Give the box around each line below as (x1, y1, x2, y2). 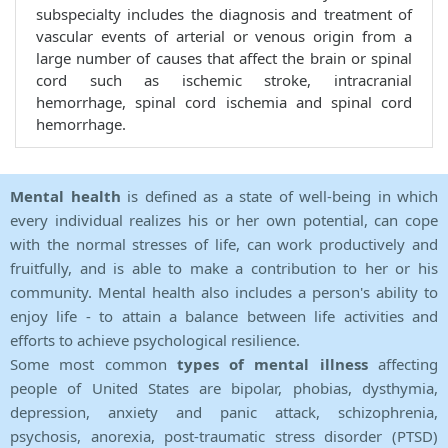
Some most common (10, 354, 177, 375)
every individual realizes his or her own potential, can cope (10, 210, 438, 231)
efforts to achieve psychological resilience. (10, 330, 300, 351)
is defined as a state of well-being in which (127, 186, 438, 207)
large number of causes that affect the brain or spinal (36, 48, 412, 69)
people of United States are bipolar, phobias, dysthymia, (10, 378, 438, 399)
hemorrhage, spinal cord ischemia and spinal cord (36, 92, 412, 113)
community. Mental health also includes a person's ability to (10, 282, 438, 303)
